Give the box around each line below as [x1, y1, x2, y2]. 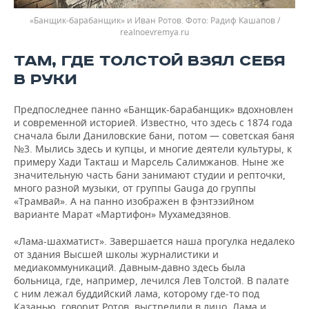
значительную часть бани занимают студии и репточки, [14, 168, 286, 181]
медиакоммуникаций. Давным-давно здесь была [14, 260, 246, 274]
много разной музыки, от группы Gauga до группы [14, 181, 256, 195]
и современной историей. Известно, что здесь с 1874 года [14, 115, 292, 129]
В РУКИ [14, 70, 77, 89]
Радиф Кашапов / [210, 14, 280, 26]
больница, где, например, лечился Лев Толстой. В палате [14, 273, 289, 287]
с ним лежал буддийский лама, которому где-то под [14, 286, 259, 300]
